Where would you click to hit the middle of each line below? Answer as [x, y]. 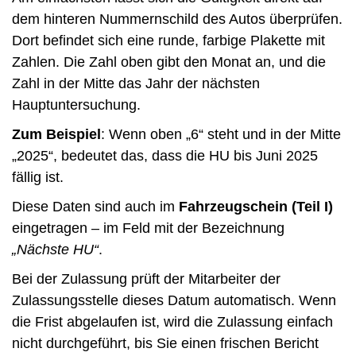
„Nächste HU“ [55, 249]
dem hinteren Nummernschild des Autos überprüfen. [177, 19]
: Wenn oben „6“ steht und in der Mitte [221, 134]
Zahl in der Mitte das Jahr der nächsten [136, 83]
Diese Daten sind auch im [95, 206]
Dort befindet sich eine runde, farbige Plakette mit [168, 40]
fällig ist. [38, 177]
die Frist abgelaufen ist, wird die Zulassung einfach [172, 321]
